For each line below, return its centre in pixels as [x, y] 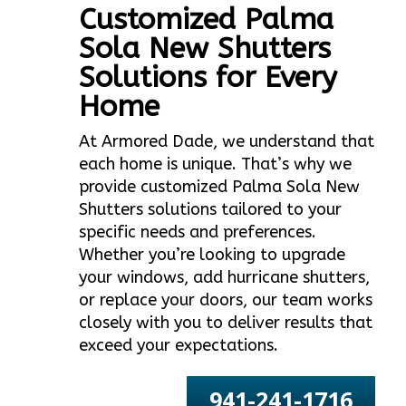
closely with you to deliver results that [226, 323]
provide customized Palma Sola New [220, 187]
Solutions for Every [208, 78]
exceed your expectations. [179, 346]
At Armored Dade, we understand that [227, 142]
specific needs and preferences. [198, 232]
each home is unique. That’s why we [216, 164]
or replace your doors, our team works [226, 300]
